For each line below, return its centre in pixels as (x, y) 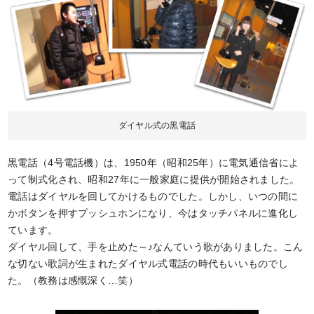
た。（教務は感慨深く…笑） (73, 280)
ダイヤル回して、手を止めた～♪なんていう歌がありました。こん (156, 246)
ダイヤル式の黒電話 (157, 125)
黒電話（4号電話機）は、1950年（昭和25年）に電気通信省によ (153, 162)
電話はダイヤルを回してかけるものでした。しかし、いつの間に (153, 196)
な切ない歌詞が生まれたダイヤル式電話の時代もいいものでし (148, 263)
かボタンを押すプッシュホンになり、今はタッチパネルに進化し (153, 213)
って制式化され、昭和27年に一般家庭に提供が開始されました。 (154, 179)
